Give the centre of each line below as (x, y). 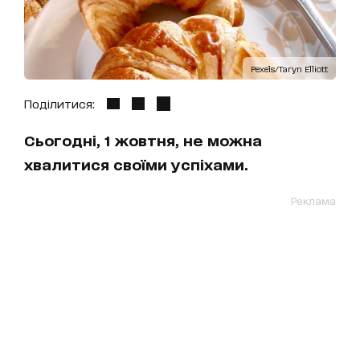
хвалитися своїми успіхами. (136, 164)
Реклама (313, 200)
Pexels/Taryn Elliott (289, 68)
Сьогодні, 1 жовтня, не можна (143, 139)
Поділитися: (59, 103)
